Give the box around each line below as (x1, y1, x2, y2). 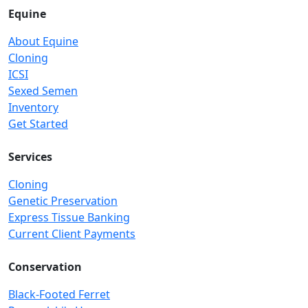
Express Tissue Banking (8, 210, 130, 225)
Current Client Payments (8, 226, 135, 241)
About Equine (8, 34, 78, 49)
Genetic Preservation (8, 193, 118, 208)
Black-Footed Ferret (8, 287, 110, 302)
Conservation (8, 259, 82, 274)
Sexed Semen (8, 83, 78, 98)
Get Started (8, 116, 68, 131)
